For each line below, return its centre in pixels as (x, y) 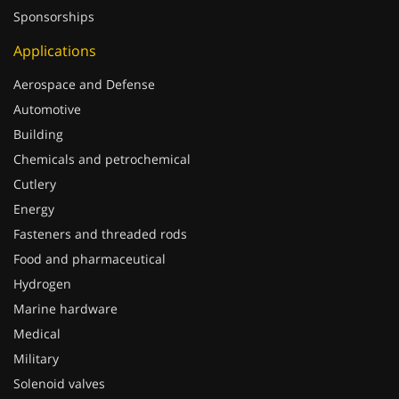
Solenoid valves (59, 366)
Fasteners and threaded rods (100, 216)
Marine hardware (65, 291)
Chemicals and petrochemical (102, 141)
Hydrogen (42, 266)
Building (38, 116)
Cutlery (35, 166)
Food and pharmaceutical (90, 241)
